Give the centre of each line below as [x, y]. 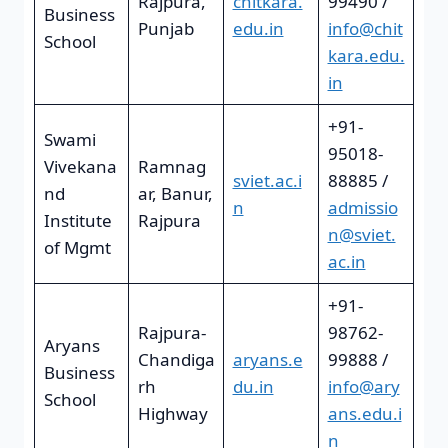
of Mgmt [77, 247]
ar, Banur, [175, 193]
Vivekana [80, 166]
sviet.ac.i [267, 180]
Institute [77, 220]
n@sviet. [361, 234]
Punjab [165, 28]
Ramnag [171, 166]
